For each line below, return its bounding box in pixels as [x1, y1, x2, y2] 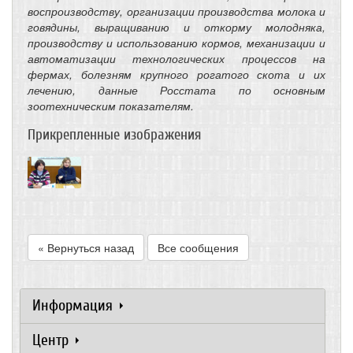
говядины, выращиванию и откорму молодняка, [28, 18, 325, 35]
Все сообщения [158, 240, 239, 256]
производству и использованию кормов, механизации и [28, 34, 325, 50]
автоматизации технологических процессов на [28, 50, 325, 66]
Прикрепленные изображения [28, 125, 201, 143]
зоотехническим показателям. [28, 97, 194, 113]
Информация [32, 296, 117, 315]
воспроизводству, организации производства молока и [28, 2, 325, 19]
